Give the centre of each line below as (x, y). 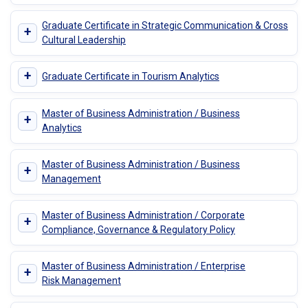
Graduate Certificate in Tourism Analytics (131, 77)
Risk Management (81, 280)
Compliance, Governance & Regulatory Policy (139, 229)
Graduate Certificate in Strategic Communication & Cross (165, 25)
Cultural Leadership (84, 40)
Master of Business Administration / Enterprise (144, 266)
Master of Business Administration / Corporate (143, 215)
